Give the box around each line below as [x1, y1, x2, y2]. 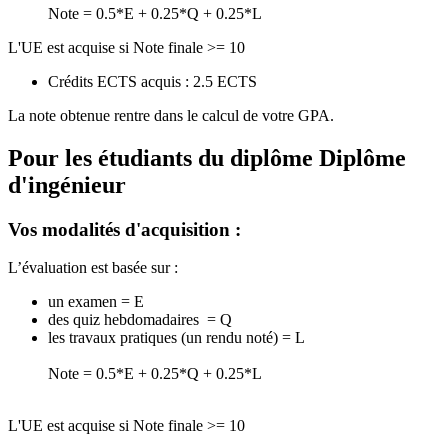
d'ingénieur [8, 171, 126, 198]
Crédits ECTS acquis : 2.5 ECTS [48, 72, 257, 90]
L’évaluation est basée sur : [8, 259, 178, 277]
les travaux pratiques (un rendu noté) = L [48, 329, 305, 347]
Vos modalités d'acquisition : [8, 218, 241, 240]
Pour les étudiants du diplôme [8, 144, 319, 171]
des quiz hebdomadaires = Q [48, 311, 232, 329]
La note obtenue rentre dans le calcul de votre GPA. [8, 106, 334, 124]
